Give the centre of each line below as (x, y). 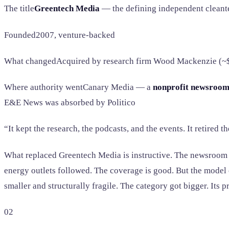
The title (19, 9)
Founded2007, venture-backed (60, 35)
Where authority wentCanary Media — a (78, 87)
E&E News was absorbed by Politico (70, 103)
